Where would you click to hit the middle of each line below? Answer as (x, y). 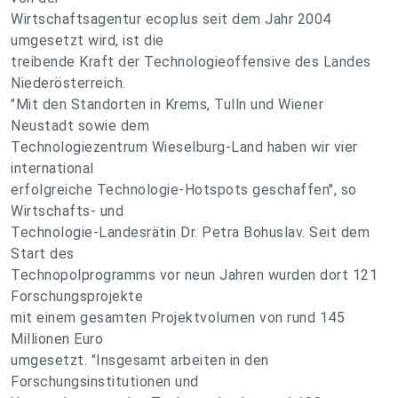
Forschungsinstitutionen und (105, 382)
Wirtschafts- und (67, 211)
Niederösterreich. (68, 83)
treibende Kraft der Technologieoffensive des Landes (191, 62)
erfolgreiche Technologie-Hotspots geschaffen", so (184, 190)
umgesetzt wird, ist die (88, 40)
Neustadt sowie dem (80, 126)
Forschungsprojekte (77, 296)
